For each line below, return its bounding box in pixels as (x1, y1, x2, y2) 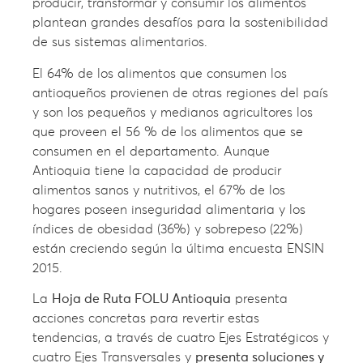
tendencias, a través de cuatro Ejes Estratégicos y (32, 331, 329, 345)
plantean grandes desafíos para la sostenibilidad (32, 16, 328, 30)
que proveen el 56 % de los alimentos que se (32, 125, 303, 139)
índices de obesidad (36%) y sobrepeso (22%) (32, 222, 303, 236)
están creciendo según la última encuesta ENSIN (32, 241, 324, 255)
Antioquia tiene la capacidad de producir (32, 164, 281, 177)
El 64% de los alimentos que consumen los (32, 66, 287, 80)
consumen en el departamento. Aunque (32, 144, 270, 158)
